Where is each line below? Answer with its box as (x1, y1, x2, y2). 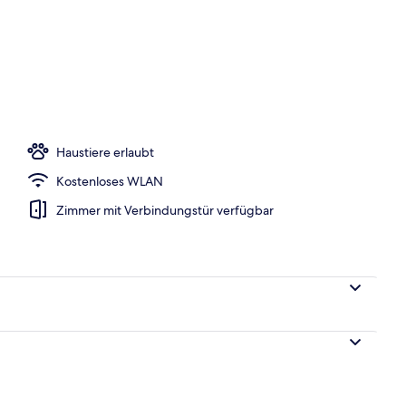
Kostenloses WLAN (56, 172, 163, 189)
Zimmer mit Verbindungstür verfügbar (56, 201, 274, 218)
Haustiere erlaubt (56, 143, 154, 160)
